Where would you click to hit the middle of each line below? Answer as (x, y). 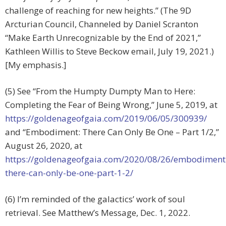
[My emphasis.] (36, 65)
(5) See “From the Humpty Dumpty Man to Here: (100, 91)
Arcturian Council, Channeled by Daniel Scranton (102, 24)
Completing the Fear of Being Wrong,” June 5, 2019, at (111, 105)
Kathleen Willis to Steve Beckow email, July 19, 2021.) (109, 51)
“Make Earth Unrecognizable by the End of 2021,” (103, 38)
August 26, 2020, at (44, 146)
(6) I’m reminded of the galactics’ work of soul (95, 199)
